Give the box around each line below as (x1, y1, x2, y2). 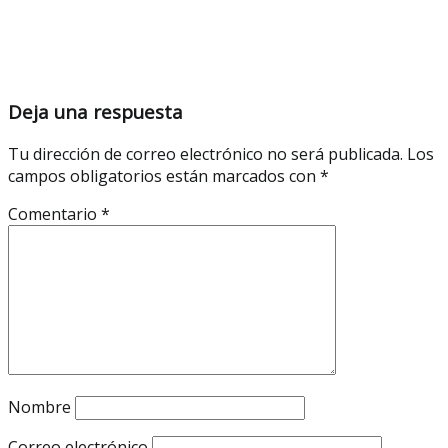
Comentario (8, 202, 101, 225)
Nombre (8, 395, 71, 418)
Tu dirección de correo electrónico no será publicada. (8, 142, 403, 165)
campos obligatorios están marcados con (8, 164, 320, 187)
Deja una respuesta (8, 98, 183, 124)
